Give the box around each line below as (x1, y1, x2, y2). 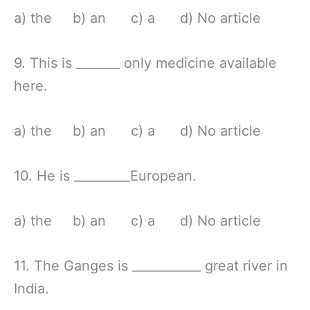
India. (14, 280, 49, 297)
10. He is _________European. (14, 167, 197, 184)
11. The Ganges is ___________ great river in (14, 257, 288, 274)
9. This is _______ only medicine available (14, 54, 277, 71)
